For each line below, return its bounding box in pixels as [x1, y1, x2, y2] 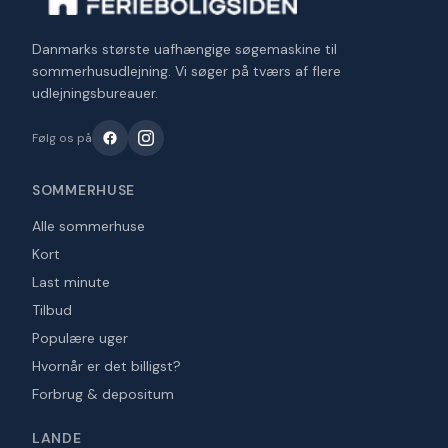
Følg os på [32, 130, 92, 146]
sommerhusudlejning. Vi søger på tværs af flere [32, 62, 341, 80]
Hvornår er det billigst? [32, 357, 181, 375]
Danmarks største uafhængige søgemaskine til [32, 40, 337, 58]
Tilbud [32, 301, 72, 319]
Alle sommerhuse [32, 217, 145, 235]
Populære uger [32, 329, 128, 347]
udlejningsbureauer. [32, 84, 158, 102]
